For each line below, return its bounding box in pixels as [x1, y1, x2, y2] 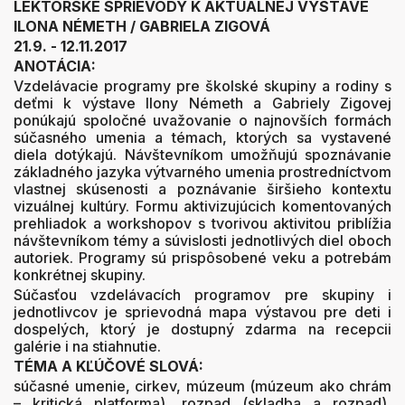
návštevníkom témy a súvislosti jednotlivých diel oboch [14, 231, 391, 250]
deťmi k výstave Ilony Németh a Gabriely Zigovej [14, 93, 391, 112]
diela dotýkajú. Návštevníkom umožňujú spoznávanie [14, 145, 391, 164]
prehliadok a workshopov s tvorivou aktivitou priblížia [14, 213, 391, 232]
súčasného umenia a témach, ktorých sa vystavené [14, 127, 391, 146]
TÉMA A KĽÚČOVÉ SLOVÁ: [14, 356, 207, 375]
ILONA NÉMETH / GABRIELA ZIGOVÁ [14, 16, 270, 35]
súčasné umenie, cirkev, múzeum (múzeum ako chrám [14, 376, 391, 395]
